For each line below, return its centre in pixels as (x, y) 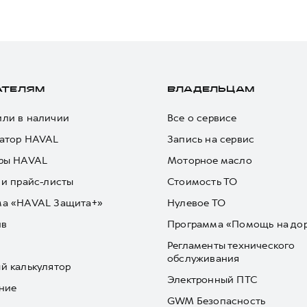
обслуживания (204, 258)
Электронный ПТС (212, 280)
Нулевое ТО (196, 203)
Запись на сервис (211, 139)
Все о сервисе (202, 118)
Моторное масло (210, 160)
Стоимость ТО (202, 182)
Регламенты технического (231, 245)
